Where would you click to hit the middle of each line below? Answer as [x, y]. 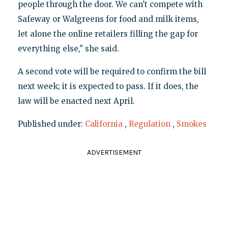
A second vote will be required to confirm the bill [112, 71]
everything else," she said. [68, 48]
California [104, 124]
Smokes [191, 124]
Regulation [149, 124]
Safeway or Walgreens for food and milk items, [108, 19]
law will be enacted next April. [76, 101]
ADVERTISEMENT [114, 152]
